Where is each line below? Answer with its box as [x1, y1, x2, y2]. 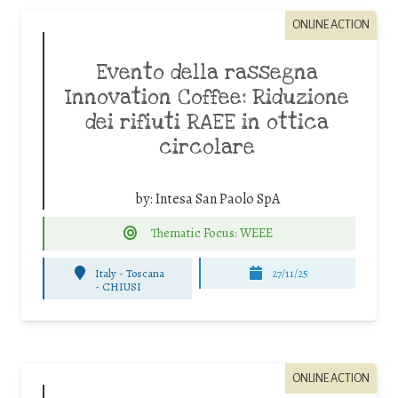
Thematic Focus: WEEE [151, 224, 274, 243]
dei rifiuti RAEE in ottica [85, 108, 329, 136]
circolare [159, 133, 255, 161]
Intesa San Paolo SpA [155, 188, 280, 209]
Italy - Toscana [95, 265, 165, 281]
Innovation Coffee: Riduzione [65, 84, 349, 111]
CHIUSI [101, 279, 141, 295]
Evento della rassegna [96, 59, 318, 86]
